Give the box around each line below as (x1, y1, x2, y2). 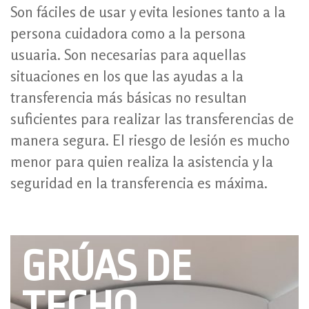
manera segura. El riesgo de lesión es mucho (10, 132, 290, 150)
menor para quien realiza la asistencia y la (10, 153, 273, 171)
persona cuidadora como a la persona (10, 25, 246, 43)
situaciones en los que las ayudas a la (10, 68, 243, 86)
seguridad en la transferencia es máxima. (10, 175, 268, 192)
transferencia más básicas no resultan (10, 89, 247, 107)
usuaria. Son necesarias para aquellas (10, 46, 246, 64)
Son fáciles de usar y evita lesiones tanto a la (10, 3, 286, 21)
